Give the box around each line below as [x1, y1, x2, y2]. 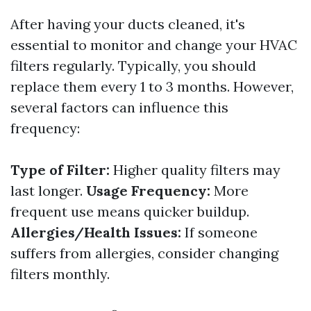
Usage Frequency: [86, 182, 210, 199]
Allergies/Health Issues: [10, 224, 181, 241]
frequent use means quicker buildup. [10, 203, 249, 220]
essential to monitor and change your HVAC [10, 36, 297, 53]
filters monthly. [10, 265, 110, 283]
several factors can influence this [10, 99, 228, 116]
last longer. [10, 182, 86, 199]
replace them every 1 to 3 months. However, [10, 78, 294, 95]
